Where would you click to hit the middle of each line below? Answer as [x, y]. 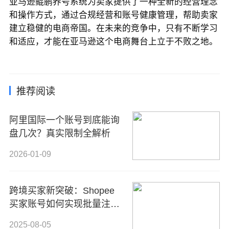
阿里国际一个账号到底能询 [64, 120]
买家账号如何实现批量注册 [64, 204]
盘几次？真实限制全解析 [60, 134]
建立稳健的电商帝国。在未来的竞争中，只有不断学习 [113, 28]
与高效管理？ [37, 217]
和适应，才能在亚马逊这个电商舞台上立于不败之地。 [113, 41]
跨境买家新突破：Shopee [62, 190]
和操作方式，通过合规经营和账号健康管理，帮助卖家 [113, 15]
